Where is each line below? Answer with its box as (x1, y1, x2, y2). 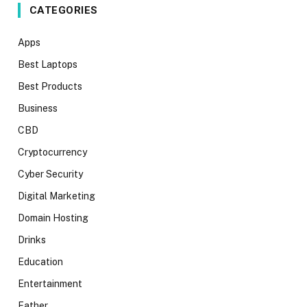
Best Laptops (18, 58, 77, 70)
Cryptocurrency (18, 146, 87, 158)
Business (18, 102, 58, 114)
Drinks (18, 234, 46, 245)
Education (18, 256, 63, 267)
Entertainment (18, 278, 82, 289)
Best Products (18, 80, 82, 92)
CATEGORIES (29, 3, 98, 16)
